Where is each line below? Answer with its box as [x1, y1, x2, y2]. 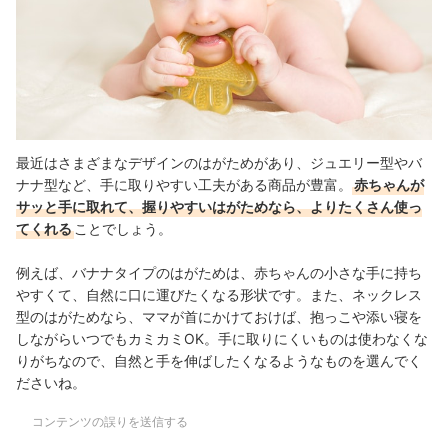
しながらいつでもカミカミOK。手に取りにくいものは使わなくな [16, 329, 428, 347]
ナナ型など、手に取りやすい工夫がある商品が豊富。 [16, 175, 352, 193]
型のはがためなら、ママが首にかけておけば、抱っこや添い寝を [16, 307, 422, 325]
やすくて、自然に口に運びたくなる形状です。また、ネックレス [16, 285, 422, 303]
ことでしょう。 [74, 219, 172, 237]
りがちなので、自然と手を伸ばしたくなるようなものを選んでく [16, 351, 422, 369]
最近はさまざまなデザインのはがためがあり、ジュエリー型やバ [16, 153, 422, 171]
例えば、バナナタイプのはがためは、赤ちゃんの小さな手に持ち [16, 263, 422, 281]
